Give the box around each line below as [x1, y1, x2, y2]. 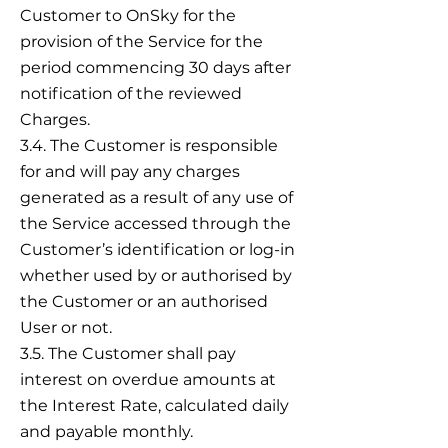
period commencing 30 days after [20, 58, 291, 77]
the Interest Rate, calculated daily [20, 396, 289, 415]
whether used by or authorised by [20, 266, 292, 285]
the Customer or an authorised [20, 292, 268, 311]
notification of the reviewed [20, 84, 242, 103]
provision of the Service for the [20, 32, 263, 51]
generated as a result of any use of [20, 188, 293, 207]
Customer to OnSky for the [20, 6, 236, 25]
